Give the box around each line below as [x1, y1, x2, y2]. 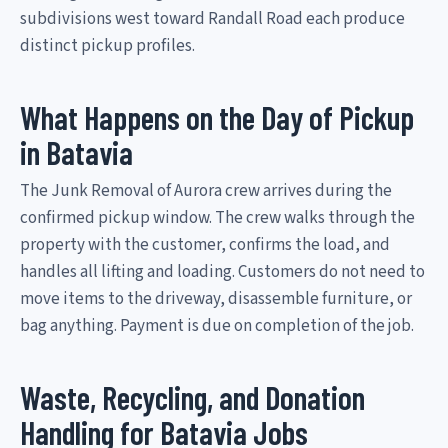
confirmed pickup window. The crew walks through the [20, 205, 415, 230]
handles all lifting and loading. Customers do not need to [20, 259, 425, 284]
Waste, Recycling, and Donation [20, 377, 365, 416]
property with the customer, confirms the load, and [20, 232, 390, 257]
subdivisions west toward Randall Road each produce [20, 6, 405, 31]
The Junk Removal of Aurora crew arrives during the [20, 178, 392, 203]
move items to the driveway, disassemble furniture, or [20, 286, 412, 311]
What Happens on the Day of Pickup [20, 97, 414, 136]
